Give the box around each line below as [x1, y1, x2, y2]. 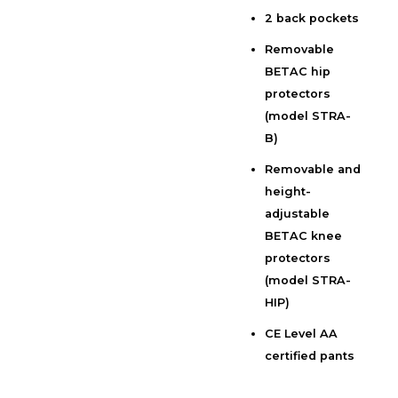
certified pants [265, 349, 355, 363]
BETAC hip [265, 65, 331, 79]
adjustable [265, 207, 330, 221]
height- [265, 185, 312, 199]
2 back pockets [265, 12, 360, 26]
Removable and [265, 163, 362, 177]
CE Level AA [265, 327, 338, 341]
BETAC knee [265, 229, 343, 243]
